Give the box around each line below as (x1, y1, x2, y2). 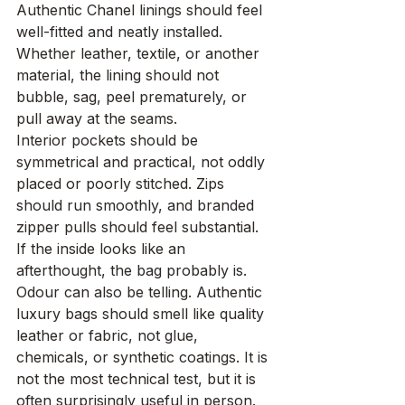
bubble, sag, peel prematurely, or (16, 88, 251, 107)
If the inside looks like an (16, 240, 190, 259)
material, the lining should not (16, 66, 223, 85)
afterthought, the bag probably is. (16, 261, 247, 280)
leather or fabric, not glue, (16, 326, 202, 345)
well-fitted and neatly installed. (16, 23, 227, 42)
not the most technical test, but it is (16, 370, 260, 389)
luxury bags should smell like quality (16, 305, 268, 324)
